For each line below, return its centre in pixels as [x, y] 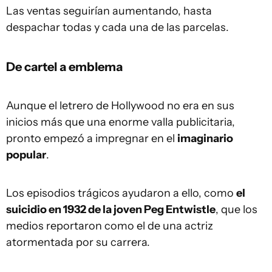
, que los [236, 210]
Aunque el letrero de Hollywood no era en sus [120, 106]
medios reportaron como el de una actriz [110, 226]
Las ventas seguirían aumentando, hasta [109, 11]
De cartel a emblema [64, 67]
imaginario [205, 139]
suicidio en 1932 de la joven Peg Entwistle [111, 210]
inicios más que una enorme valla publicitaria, [121, 122]
